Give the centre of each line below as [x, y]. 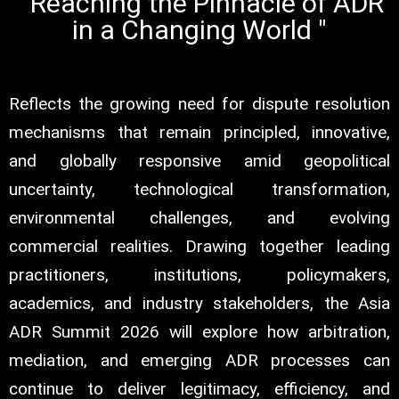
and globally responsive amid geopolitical [199, 161]
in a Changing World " [199, 30]
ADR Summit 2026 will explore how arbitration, [199, 332]
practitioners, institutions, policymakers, [199, 275]
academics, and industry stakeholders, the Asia [199, 304]
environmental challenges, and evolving [199, 218]
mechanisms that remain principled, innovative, [199, 133]
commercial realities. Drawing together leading [199, 247]
